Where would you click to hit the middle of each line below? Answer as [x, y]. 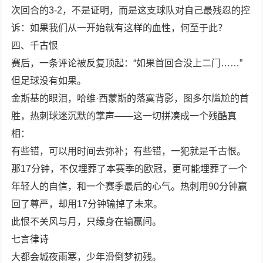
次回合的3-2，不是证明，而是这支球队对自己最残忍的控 [131, 10]
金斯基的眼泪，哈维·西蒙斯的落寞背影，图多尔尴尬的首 [130, 98]
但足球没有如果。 [49, 80]
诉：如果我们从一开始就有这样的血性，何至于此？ [119, 28]
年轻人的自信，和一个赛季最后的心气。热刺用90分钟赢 [129, 186]
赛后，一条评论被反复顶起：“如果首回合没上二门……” [127, 63]
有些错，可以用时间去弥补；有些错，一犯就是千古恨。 [129, 151]
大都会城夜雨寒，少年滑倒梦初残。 [87, 257]
